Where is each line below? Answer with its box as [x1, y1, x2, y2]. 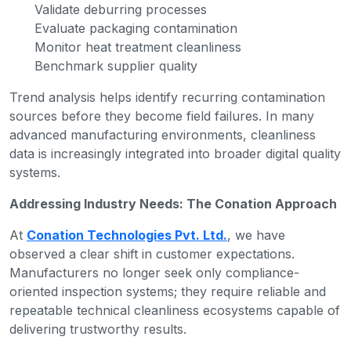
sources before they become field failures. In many [9, 108, 314, 125]
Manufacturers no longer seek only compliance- [9, 265, 299, 281]
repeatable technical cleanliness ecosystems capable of [9, 302, 340, 319]
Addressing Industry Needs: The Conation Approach [9, 196, 337, 212]
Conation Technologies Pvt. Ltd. [27, 227, 227, 244]
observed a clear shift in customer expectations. [9, 246, 295, 262]
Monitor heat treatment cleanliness [34, 39, 245, 56]
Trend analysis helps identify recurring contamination [9, 89, 325, 106]
